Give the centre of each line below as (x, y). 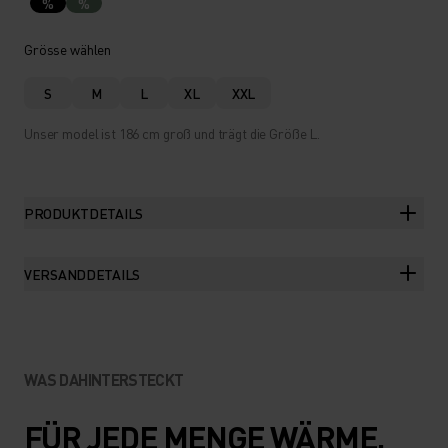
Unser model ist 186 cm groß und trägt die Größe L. (172, 133)
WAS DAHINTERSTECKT (104, 379)
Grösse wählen (68, 49)
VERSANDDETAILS (82, 274)
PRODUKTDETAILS (84, 213)
